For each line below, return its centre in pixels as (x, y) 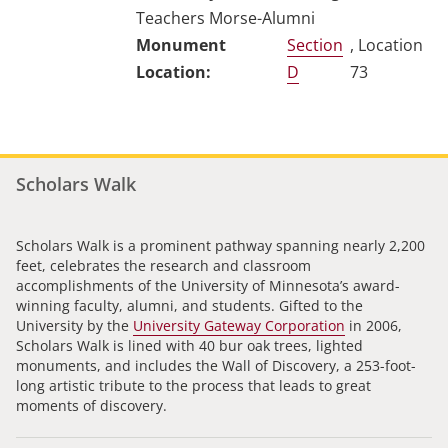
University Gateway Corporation (239, 325)
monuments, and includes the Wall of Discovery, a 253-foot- (216, 365)
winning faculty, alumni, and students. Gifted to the (189, 305)
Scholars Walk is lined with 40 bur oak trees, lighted (189, 345)
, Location (387, 45)
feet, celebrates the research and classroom (163, 265)
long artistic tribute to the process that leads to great (193, 385)
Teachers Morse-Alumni (225, 18)
